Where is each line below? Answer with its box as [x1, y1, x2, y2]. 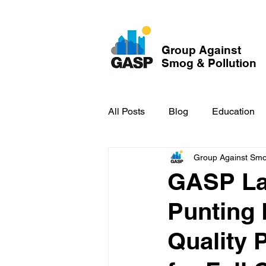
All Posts [108, 106, 145, 117]
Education [212, 106, 255, 117]
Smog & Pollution [161, 56, 256, 69]
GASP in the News [132, 153, 211, 164]
